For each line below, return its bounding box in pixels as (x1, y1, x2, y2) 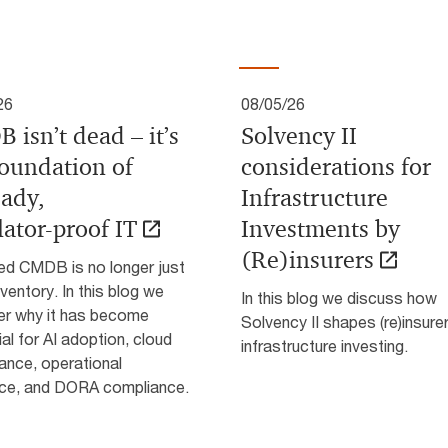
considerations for (241, 152, 431, 182)
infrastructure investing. (241, 336, 408, 355)
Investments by (241, 214, 400, 244)
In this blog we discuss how (241, 288, 437, 307)
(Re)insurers (241, 245, 374, 275)
